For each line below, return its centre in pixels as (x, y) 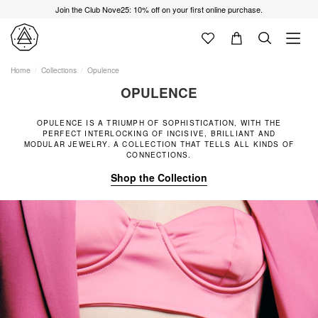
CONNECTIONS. (159, 155)
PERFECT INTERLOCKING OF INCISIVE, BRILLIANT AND (159, 134)
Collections (59, 70)
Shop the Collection (159, 178)
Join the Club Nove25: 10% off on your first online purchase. (159, 9)
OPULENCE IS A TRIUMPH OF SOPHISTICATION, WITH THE (159, 123)
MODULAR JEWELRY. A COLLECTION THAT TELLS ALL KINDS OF (159, 144)
